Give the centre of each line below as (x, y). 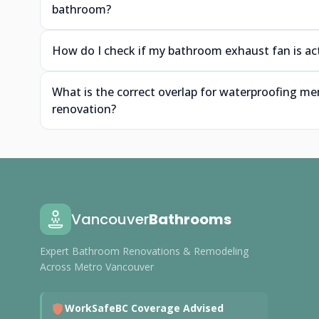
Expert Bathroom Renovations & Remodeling (144, 251)
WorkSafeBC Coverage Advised (144, 308)
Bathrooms (190, 219)
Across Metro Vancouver (97, 267)
